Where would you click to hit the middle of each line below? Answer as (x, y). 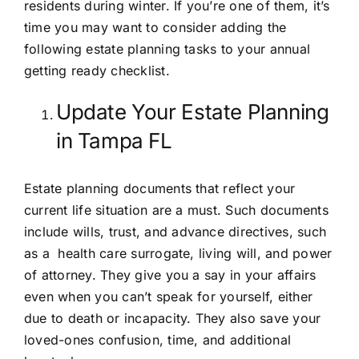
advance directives (230, 232)
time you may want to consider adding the (155, 27)
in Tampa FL (114, 140)
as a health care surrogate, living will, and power (178, 254)
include (48, 232)
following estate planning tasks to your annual (167, 48)
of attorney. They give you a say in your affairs (170, 275)
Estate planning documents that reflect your (160, 189)
